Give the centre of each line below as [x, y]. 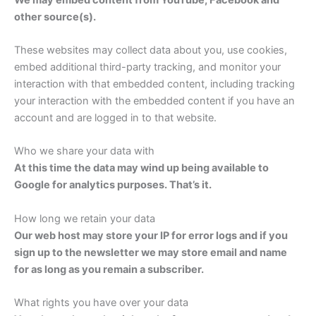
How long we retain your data [85, 218]
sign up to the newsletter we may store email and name [151, 252]
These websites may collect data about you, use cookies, [151, 50]
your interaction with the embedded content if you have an [154, 101]
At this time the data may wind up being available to [141, 168]
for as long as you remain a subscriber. [109, 269]
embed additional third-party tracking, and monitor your [147, 67]
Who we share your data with [84, 151]
